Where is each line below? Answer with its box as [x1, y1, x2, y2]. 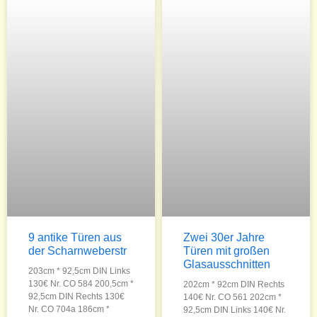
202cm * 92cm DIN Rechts [183, 279, 284, 289]
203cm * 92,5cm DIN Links [28, 266, 130, 276]
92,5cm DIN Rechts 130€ [28, 292, 125, 301]
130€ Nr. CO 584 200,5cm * [28, 279, 134, 289]
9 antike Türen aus [28, 231, 122, 243]
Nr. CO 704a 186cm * [28, 304, 110, 314]
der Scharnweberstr [28, 245, 127, 257]
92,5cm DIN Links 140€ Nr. [183, 305, 286, 315]
